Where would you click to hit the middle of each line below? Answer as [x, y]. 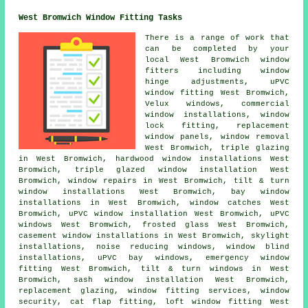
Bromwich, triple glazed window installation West [154, 170]
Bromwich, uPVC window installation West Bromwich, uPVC [154, 214]
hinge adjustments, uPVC [217, 82]
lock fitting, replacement [217, 126]
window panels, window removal [217, 137]
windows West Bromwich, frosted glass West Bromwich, [154, 225]
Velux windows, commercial [217, 104]
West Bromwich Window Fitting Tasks [101, 18]
